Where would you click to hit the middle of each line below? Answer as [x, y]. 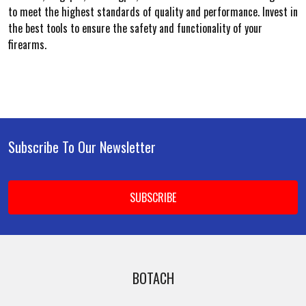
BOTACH [153, 278]
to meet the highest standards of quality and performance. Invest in [153, 12]
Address [26, 197]
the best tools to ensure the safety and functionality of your [135, 28]
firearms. [27, 44]
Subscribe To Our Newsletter [82, 147]
